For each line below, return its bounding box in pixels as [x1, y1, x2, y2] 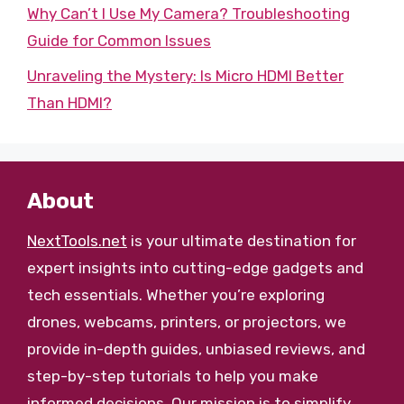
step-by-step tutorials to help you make [27, 366, 318, 385]
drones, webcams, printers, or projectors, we [27, 312, 346, 331]
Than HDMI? [27, 93, 112, 112]
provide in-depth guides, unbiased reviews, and [27, 339, 365, 358]
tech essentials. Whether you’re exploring [27, 285, 325, 304]
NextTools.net [27, 231, 127, 250]
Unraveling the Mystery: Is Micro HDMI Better [27, 66, 344, 85]
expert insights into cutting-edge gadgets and [27, 258, 363, 277]
